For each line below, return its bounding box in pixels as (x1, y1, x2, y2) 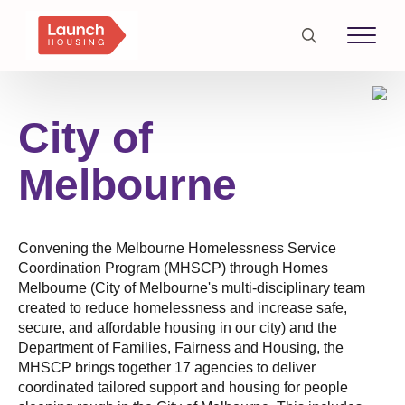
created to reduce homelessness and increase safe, (18, 299, 347, 316)
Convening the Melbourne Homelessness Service (18, 240, 336, 257)
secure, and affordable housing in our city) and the (18, 319, 337, 336)
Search (285, 60, 331, 77)
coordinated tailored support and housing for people (18, 379, 348, 396)
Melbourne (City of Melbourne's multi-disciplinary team (18, 279, 365, 297)
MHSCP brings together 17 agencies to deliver (18, 359, 316, 376)
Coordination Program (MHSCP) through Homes (18, 259, 328, 277)
